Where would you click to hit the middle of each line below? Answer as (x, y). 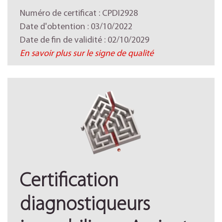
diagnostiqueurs (85, 205)
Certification (69, 181)
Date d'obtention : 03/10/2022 (76, 27)
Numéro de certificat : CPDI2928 (79, 14)
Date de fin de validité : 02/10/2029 (84, 40)
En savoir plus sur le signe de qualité (87, 54)
